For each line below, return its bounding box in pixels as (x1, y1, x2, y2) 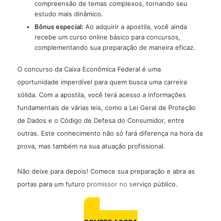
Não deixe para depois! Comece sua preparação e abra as (17, 167, 195, 175)
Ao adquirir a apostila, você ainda (83, 22, 187, 31)
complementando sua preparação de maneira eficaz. (35, 43, 195, 51)
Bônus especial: (35, 22, 83, 31)
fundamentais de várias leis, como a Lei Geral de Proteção (17, 103, 196, 111)
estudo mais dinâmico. (35, 9, 103, 18)
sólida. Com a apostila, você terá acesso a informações (17, 90, 186, 99)
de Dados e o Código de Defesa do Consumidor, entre (17, 116, 184, 124)
